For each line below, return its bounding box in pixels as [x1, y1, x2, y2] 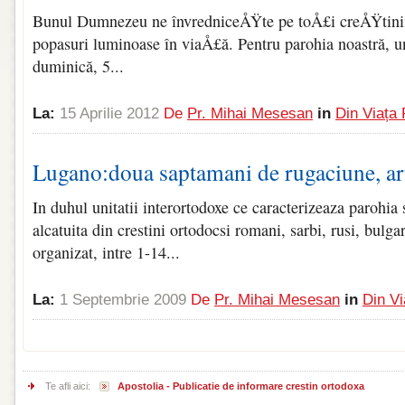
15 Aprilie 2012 [60, 105, 159, 122]
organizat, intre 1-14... [33, 241, 180, 263]
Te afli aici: [45, 381, 90, 391]
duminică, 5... [33, 55, 124, 77]
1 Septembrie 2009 [60, 291, 186, 308]
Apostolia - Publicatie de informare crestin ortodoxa [118, 381, 364, 391]
